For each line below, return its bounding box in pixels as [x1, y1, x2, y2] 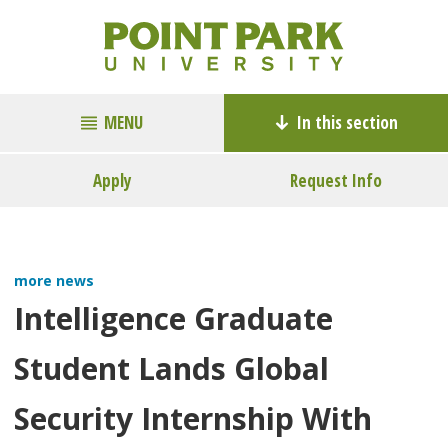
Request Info [290, 169, 382, 193]
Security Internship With [14, 398, 372, 440]
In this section [297, 111, 398, 135]
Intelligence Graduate [14, 298, 333, 340]
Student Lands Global [14, 348, 329, 390]
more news [14, 271, 94, 291]
